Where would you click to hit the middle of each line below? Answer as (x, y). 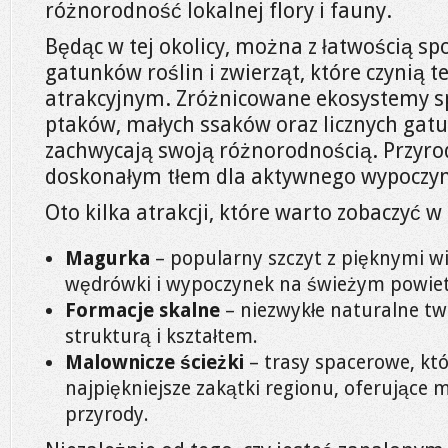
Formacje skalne (142, 310)
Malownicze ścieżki (154, 362)
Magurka (107, 258)
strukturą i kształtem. (161, 336)
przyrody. (107, 414)
